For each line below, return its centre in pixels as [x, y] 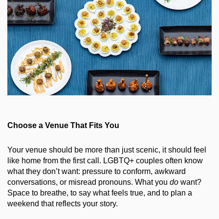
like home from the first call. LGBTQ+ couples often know [105, 161]
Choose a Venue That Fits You [63, 126]
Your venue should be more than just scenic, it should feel [107, 150]
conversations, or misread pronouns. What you [88, 182]
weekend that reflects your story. [63, 204]
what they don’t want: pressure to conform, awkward [97, 172]
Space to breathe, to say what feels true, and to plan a [100, 193]
